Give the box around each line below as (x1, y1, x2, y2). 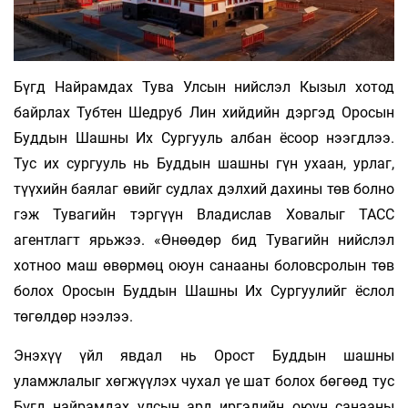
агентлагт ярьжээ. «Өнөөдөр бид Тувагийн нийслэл (14, 230, 394, 249)
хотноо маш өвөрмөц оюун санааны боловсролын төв (14, 256, 394, 274)
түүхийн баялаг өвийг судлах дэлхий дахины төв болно (14, 179, 394, 198)
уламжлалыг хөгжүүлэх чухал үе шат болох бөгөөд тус (14, 372, 394, 390)
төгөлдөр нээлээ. (14, 307, 133, 325)
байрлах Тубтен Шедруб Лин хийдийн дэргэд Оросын (14, 103, 394, 121)
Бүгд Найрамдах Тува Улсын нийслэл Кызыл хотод (14, 77, 394, 96)
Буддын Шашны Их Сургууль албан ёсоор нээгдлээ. (14, 128, 394, 147)
